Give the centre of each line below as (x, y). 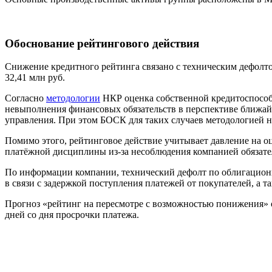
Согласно (25, 98)
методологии (73, 98)
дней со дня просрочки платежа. (72, 215)
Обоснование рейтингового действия (102, 43)
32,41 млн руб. (35, 78)
